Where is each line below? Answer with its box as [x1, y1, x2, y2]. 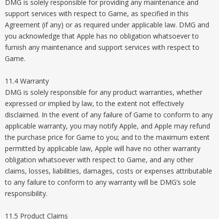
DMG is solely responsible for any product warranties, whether [5, 88, 202, 97]
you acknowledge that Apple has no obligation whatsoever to [5, 31, 199, 41]
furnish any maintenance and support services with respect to [5, 43, 199, 52]
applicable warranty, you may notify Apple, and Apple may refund [5, 121, 210, 131]
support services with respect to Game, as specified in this [5, 9, 189, 18]
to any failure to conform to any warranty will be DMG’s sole [5, 177, 196, 187]
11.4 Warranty [5, 76, 49, 86]
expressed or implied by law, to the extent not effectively [5, 99, 184, 108]
